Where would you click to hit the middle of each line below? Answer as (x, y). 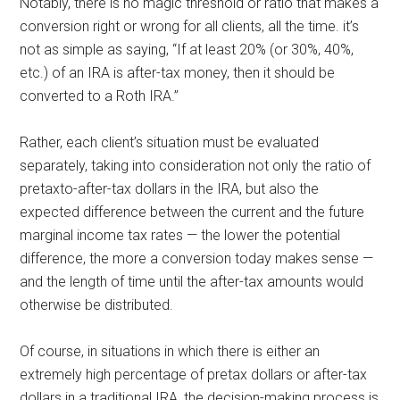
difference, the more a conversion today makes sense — (197, 258)
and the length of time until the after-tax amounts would (192, 281)
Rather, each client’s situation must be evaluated (170, 142)
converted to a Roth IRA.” (100, 96)
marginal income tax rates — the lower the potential (180, 235)
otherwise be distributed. (97, 304)
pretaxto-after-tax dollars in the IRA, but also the (170, 188)
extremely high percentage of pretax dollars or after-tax (194, 374)
